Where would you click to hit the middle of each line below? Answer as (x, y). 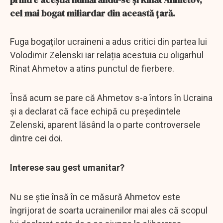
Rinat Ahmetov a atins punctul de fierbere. (92, 68)
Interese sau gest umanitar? (67, 167)
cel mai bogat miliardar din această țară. (93, 13)
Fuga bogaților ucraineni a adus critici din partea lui (109, 41)
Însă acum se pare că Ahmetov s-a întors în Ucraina (111, 98)
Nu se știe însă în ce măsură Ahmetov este (95, 197)
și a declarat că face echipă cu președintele (95, 111)
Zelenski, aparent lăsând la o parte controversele (105, 124)
